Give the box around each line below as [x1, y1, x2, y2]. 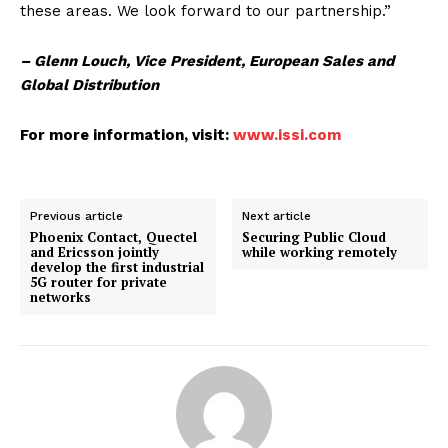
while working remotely [242, 243, 398, 262]
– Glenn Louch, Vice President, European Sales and [20, 52, 394, 71]
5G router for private [30, 273, 167, 292]
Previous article [30, 209, 123, 224]
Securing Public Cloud [242, 228, 387, 247]
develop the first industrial [30, 258, 204, 277]
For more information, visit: [20, 126, 233, 145]
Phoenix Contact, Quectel [30, 228, 197, 247]
